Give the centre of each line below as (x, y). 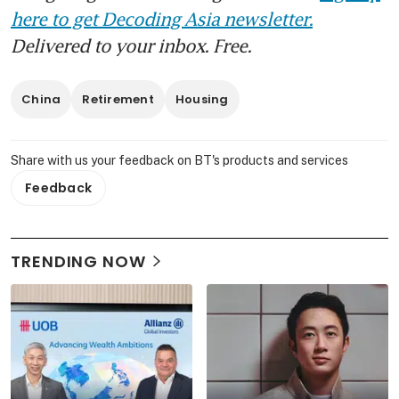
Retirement (118, 99)
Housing (202, 99)
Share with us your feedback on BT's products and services (179, 160)
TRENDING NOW (78, 261)
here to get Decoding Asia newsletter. (162, 18)
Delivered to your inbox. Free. (131, 45)
